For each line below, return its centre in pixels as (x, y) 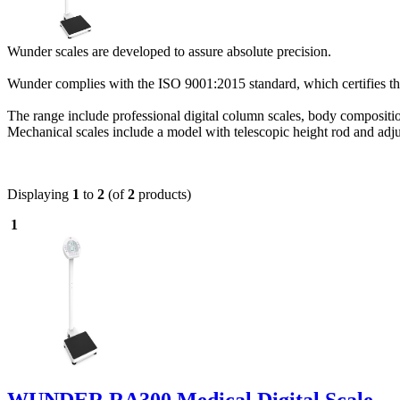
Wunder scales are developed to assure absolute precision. (169, 51)
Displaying (40, 194)
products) (163, 194)
